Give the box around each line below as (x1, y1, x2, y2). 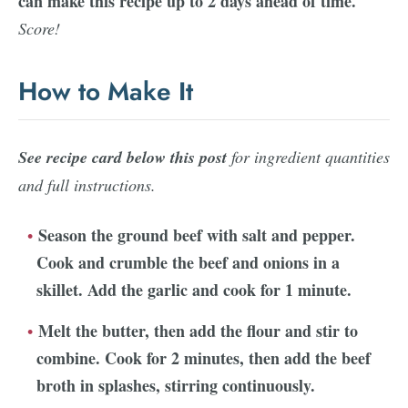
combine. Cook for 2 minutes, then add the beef (36, 346, 371, 370)
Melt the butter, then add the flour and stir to (38, 319, 358, 342)
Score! (18, 17, 60, 39)
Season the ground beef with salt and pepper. (38, 223, 355, 247)
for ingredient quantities (227, 146, 390, 168)
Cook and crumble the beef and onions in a (36, 250, 340, 274)
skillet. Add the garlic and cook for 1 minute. (36, 278, 357, 301)
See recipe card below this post (18, 146, 227, 168)
